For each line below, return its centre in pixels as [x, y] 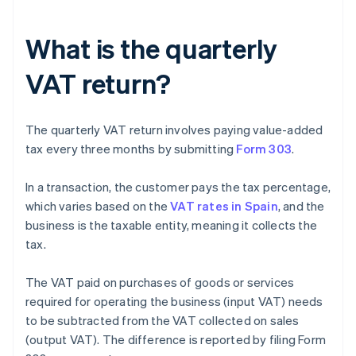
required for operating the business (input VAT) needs [174, 302]
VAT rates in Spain [224, 206]
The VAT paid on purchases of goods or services [160, 282]
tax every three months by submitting [131, 149]
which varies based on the [98, 206]
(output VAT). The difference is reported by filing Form [176, 340]
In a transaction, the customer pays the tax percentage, [178, 187]
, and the [301, 206]
